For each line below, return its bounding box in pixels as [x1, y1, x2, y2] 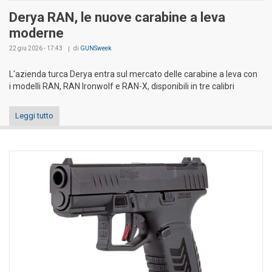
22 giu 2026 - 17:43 [9, 44, 63, 52]
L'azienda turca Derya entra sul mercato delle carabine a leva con [9, 69, 257, 79]
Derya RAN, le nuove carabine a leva [9, 9, 225, 25]
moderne [9, 25, 64, 41]
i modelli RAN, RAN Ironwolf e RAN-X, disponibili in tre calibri [9, 81, 234, 91]
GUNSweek [80, 44, 111, 52]
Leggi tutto [15, 110, 53, 120]
